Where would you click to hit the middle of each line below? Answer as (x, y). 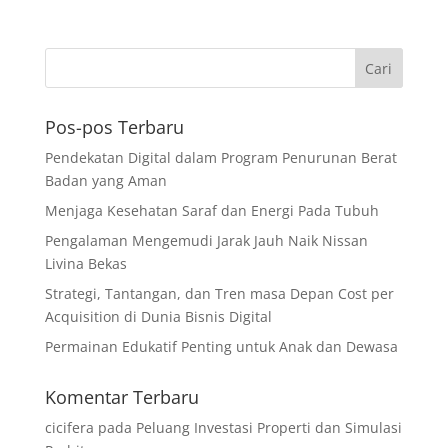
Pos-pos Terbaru (114, 126)
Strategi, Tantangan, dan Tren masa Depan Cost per (219, 293)
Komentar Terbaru (121, 396)
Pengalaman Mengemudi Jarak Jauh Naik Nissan (206, 240)
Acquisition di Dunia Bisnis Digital (158, 316)
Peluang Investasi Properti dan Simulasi (268, 427)
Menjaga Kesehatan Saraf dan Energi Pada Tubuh (211, 210)
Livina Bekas (85, 263)
